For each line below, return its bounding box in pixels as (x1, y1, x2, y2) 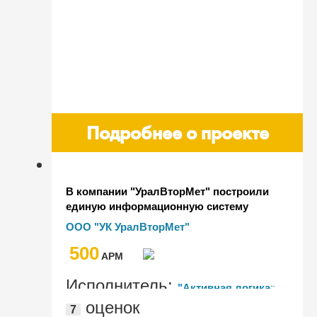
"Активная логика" (178, 281, 275, 294)
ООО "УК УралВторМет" (66, 220, 190, 233)
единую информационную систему (66, 200, 248, 212)
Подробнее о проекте (86, 120, 269, 144)
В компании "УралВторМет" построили (66, 185, 269, 197)
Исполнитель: (66, 275, 178, 295)
